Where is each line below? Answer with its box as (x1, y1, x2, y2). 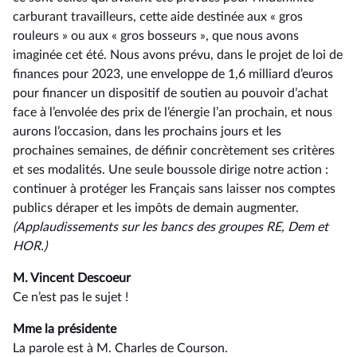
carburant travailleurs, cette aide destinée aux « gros (13, 10, 303, 23)
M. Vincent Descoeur (13, 272, 131, 284)
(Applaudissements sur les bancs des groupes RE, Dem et (13, 221, 328, 233)
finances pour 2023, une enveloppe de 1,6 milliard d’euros (13, 68, 333, 80)
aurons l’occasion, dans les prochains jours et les (13, 125, 281, 138)
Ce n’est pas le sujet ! (13, 291, 128, 304)
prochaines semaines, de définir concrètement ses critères (13, 144, 335, 157)
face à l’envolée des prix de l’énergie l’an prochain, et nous (13, 106, 332, 119)
